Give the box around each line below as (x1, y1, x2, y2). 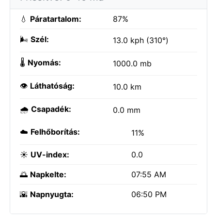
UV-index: (31, 150, 69, 159)
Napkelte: (30, 170, 66, 179)
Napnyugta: (30, 189, 74, 199)
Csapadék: (31, 104, 71, 114)
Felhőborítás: (31, 127, 80, 137)
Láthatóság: (30, 81, 75, 91)
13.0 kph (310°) (113, 35, 169, 45)
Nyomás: (28, 58, 61, 67)
